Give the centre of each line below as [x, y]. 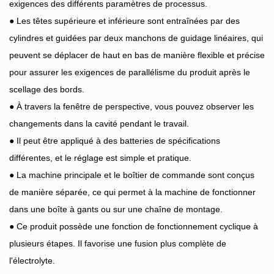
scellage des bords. [47, 90]
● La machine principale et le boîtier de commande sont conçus [132, 175]
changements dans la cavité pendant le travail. [99, 124]
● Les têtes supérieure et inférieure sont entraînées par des [124, 21]
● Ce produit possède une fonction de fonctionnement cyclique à [134, 227]
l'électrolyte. [32, 261]
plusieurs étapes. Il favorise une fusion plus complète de [118, 244]
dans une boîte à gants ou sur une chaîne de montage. [116, 209]
